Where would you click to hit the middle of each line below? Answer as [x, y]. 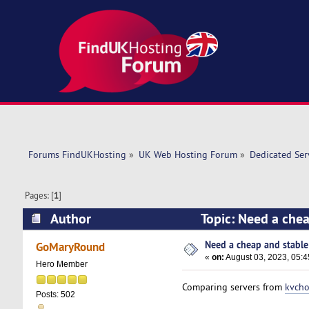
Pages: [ [40, 196]
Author [70, 218]
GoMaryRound [71, 247]
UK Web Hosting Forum [188, 155]
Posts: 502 [55, 295]
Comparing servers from [233, 287]
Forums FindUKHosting [77, 155]
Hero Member [61, 265]
